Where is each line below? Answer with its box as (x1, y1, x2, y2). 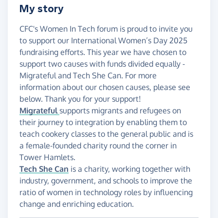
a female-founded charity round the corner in (19, 141, 177, 151)
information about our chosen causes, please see (19, 82, 190, 92)
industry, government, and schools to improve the (19, 176, 192, 186)
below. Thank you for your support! (19, 94, 141, 104)
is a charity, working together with (69, 164, 190, 174)
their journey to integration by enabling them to (19, 117, 187, 127)
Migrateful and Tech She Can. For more (19, 71, 157, 81)
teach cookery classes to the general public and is (19, 129, 193, 139)
